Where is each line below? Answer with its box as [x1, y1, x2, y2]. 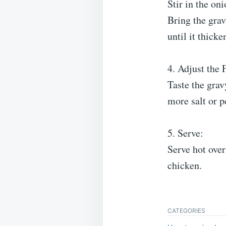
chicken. [167, 158, 202, 172]
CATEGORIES [167, 206, 205, 214]
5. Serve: [167, 126, 203, 140]
